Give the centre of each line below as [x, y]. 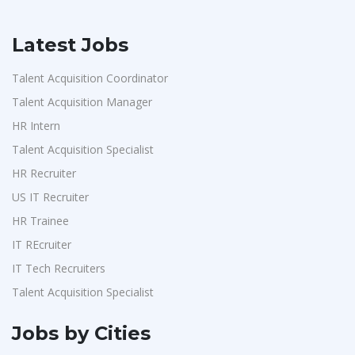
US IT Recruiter [50, 197]
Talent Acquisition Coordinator [90, 78]
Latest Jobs [70, 45]
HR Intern [36, 126]
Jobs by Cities [81, 333]
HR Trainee [40, 221]
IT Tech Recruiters [59, 268]
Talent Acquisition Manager [82, 102]
